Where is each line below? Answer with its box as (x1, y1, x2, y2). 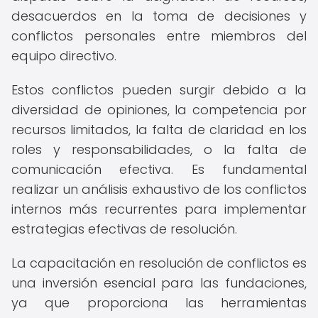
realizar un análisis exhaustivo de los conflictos (11, 180, 307, 198)
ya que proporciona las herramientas (11, 294, 307, 312)
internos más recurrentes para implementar (11, 200, 307, 218)
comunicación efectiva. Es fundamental (11, 160, 307, 178)
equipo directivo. (11, 47, 116, 65)
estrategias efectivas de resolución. (11, 220, 237, 238)
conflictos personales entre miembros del (11, 27, 307, 45)
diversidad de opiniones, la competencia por (11, 101, 307, 119)
